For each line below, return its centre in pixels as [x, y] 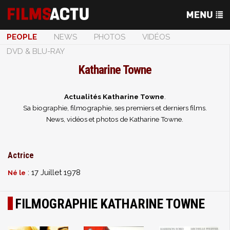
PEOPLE [22, 37]
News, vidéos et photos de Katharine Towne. [115, 119]
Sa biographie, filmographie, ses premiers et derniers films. [115, 108]
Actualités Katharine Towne [114, 97]
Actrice [21, 155]
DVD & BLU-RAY [36, 51]
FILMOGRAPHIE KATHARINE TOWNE [110, 204]
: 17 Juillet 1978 [53, 172]
